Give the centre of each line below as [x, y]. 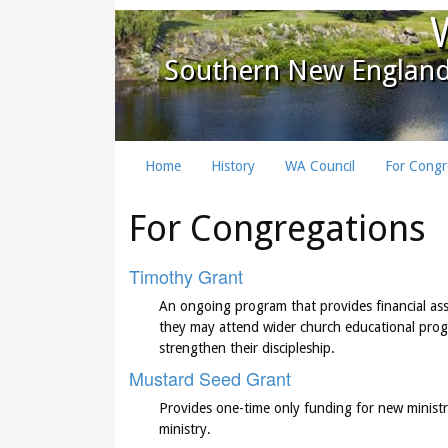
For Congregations [277, 228]
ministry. [184, 428]
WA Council [320, 165]
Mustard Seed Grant [209, 377]
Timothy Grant [185, 275]
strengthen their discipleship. [246, 347]
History [233, 165]
